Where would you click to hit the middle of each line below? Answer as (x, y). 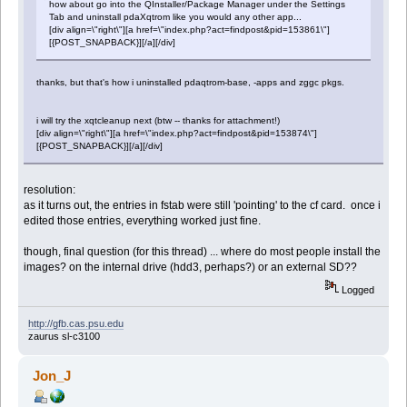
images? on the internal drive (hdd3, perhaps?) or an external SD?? (191, 268)
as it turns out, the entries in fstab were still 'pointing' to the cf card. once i (203, 206)
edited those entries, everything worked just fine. (143, 221)
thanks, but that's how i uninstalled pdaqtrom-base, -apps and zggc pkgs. (191, 83)
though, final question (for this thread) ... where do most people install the (203, 252)
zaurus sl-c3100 (64, 336)
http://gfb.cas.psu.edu (75, 323)
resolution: (50, 190)
